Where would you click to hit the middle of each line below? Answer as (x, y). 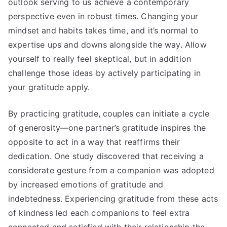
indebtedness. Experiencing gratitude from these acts (113, 199)
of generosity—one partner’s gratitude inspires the (107, 128)
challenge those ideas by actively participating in (105, 73)
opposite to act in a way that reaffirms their (94, 142)
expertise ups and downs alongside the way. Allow (107, 45)
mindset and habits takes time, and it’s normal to (103, 31)
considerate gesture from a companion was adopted (111, 171)
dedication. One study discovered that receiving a (106, 156)
